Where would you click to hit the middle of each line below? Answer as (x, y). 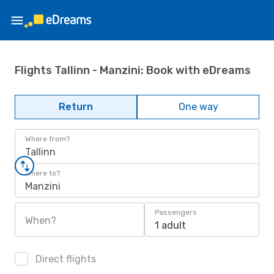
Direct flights (65, 259)
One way (198, 107)
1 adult (170, 225)
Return (76, 107)
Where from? (47, 139)
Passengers (176, 212)
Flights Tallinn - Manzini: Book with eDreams (133, 70)
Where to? (43, 173)
